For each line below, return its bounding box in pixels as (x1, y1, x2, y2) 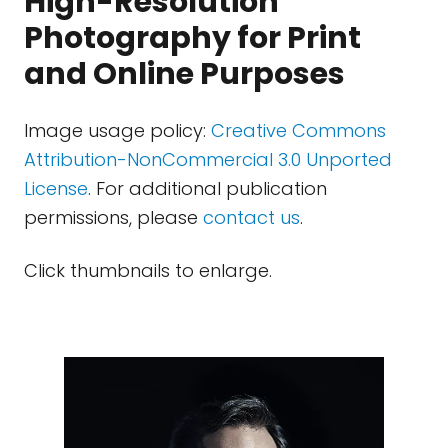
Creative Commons (211, 118, 386, 143)
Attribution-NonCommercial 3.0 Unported (24, 147, 392, 172)
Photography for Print (24, 17, 361, 59)
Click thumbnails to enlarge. (24, 258, 272, 283)
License (24, 176, 88, 201)
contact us (203, 205, 300, 230)
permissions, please (24, 205, 203, 230)
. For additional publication (88, 176, 327, 201)
